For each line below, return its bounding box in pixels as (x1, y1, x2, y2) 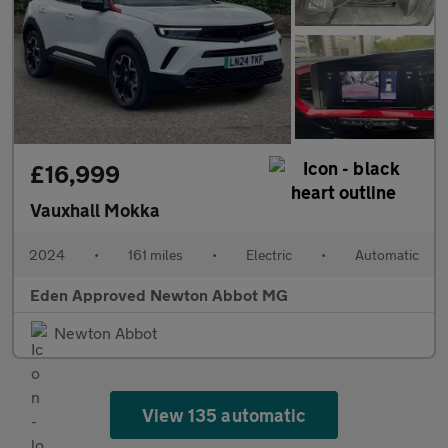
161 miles (128, 246, 183, 264)
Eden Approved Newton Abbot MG (30, 285, 288, 305)
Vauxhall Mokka (30, 199, 160, 222)
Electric (246, 246, 292, 264)
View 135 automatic (142, 404, 306, 427)
